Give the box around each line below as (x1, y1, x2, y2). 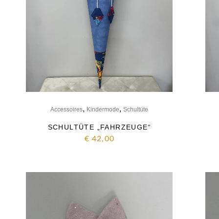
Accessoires (50, 106, 83, 113)
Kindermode (87, 106, 120, 113)
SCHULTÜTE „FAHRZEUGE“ (47, 123, 152, 131)
